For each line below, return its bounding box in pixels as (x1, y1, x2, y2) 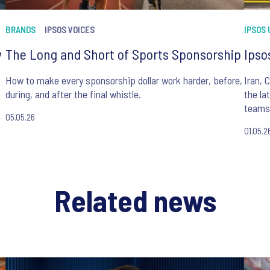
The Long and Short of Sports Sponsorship (5, 45, 241, 63)
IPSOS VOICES (44, 24, 95, 35)
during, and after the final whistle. (5, 87, 141, 101)
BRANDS (5, 24, 36, 35)
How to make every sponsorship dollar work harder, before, (5, 73, 242, 87)
